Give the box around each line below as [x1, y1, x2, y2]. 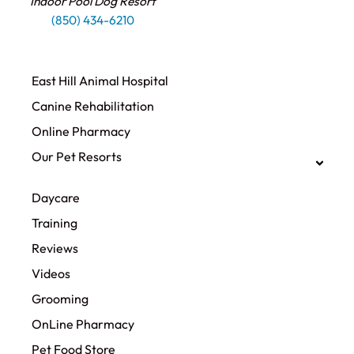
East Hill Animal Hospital [32, 73, 168, 89]
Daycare [32, 190, 80, 206]
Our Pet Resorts [32, 149, 122, 165]
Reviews [32, 240, 78, 257]
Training [32, 215, 77, 232]
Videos [32, 265, 70, 282]
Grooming [32, 291, 88, 307]
